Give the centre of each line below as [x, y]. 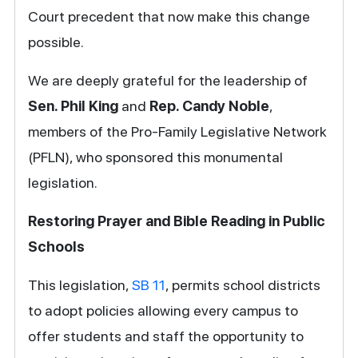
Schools [57, 246]
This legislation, [80, 284]
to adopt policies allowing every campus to [163, 310]
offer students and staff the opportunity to [166, 336]
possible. [56, 42]
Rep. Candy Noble [210, 105]
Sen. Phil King [74, 105]
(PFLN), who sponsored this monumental [156, 157]
